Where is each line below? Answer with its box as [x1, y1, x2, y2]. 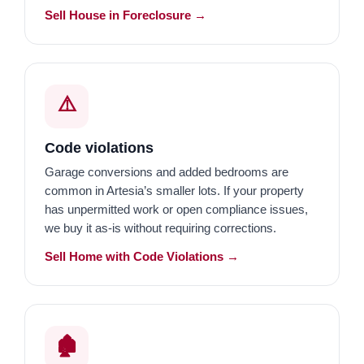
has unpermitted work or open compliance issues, [45, 202, 308, 216]
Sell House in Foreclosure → [45, 8, 206, 22]
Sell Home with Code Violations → [45, 249, 239, 263]
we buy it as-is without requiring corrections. [45, 221, 276, 235]
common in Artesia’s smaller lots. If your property [45, 184, 304, 197]
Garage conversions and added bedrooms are [45, 165, 288, 179]
